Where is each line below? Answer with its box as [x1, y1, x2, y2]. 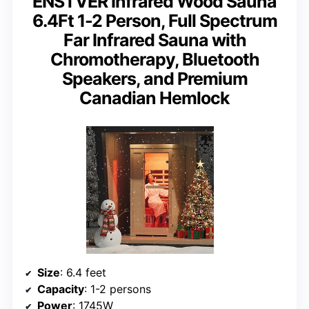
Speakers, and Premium [61, 68, 248, 90]
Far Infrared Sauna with [63, 30, 246, 51]
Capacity [37, 282, 84, 297]
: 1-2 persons [84, 282, 151, 297]
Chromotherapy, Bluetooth [50, 49, 259, 70]
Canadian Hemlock [79, 88, 230, 109]
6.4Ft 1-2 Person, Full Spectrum [32, 10, 277, 32]
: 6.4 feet [60, 266, 106, 280]
